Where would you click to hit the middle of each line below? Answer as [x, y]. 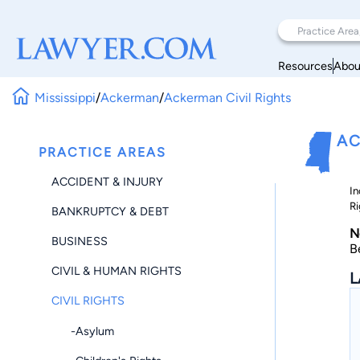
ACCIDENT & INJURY [107, 181]
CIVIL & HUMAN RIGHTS [117, 271]
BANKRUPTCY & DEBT [110, 211]
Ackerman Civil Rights [228, 97]
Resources [305, 65]
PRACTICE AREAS [102, 152]
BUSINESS [80, 241]
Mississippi [65, 97]
